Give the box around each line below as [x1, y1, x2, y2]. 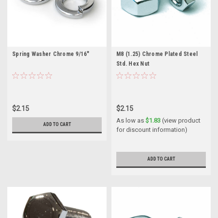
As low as [116, 116, 145, 124]
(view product [161, 116, 200, 124]
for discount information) [116, 126, 187, 133]
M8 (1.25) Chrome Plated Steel [116, 50, 198, 57]
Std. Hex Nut [116, 60, 149, 67]
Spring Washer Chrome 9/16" [12, 50, 90, 57]
